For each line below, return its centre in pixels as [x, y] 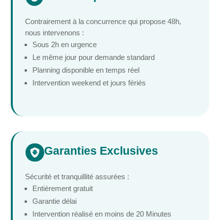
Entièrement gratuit [63, 189]
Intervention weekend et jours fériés [89, 83]
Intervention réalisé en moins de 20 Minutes [102, 214]
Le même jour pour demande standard [94, 57]
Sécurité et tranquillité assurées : [77, 177]
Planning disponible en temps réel [86, 70]
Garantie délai [55, 201]
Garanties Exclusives [101, 151]
